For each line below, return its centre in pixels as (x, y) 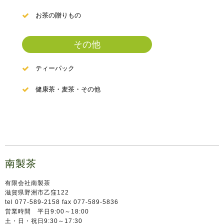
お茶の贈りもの (58, 15)
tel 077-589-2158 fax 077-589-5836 (62, 202)
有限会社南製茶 (28, 183)
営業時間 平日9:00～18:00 (47, 211)
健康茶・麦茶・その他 (68, 89)
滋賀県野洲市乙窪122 (37, 192)
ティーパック (55, 68)
